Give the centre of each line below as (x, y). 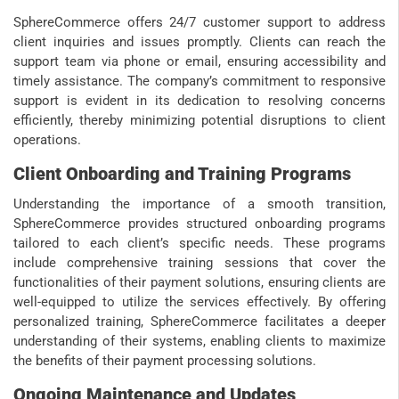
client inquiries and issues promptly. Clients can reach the (199, 42)
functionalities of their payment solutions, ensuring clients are (199, 283)
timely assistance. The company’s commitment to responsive (199, 81)
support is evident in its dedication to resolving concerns (199, 101)
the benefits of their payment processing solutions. (165, 361)
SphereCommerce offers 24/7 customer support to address (199, 23)
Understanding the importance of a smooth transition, (199, 204)
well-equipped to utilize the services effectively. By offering (199, 302)
